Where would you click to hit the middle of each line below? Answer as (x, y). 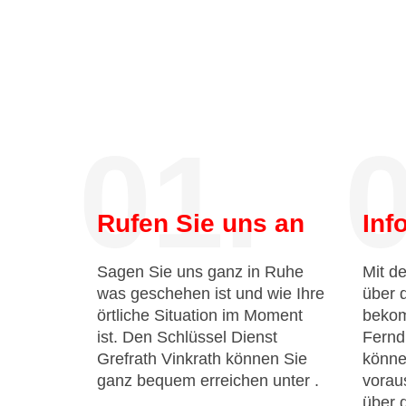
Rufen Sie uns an (201, 223)
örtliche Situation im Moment (200, 315)
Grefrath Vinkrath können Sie (202, 359)
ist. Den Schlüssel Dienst (187, 337)
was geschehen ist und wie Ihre (211, 294)
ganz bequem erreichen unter (206, 381)
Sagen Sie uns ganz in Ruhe (200, 272)
